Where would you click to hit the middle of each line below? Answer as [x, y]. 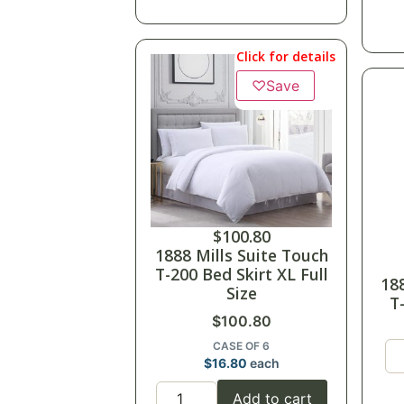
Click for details [285, 57]
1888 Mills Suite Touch [241, 256]
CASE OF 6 [242, 346]
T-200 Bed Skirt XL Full [241, 275]
